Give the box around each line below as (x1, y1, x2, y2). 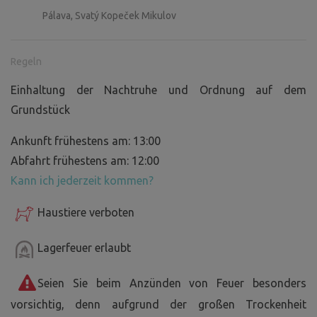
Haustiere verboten (38, 206, 134, 219)
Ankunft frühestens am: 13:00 (11, 134, 161, 148)
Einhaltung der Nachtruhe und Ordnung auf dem (11, 83, 306, 97)
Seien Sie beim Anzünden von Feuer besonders (38, 277, 306, 290)
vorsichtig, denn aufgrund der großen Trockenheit (11, 298, 306, 311)
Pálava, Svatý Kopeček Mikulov (42, 10, 176, 22)
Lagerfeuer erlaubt (38, 241, 131, 255)
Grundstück (11, 103, 70, 117)
